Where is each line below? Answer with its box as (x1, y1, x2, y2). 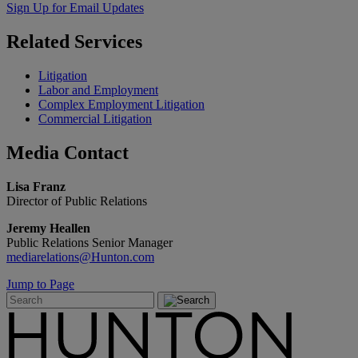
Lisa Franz (6, 179, 66, 193)
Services (74, 30, 142, 52)
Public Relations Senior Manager (6, 235, 173, 249)
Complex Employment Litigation (38, 97, 205, 111)
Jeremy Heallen (6, 221, 90, 235)
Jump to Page (6, 276, 74, 291)
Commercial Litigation (38, 111, 152, 125)
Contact (64, 141, 129, 163)
